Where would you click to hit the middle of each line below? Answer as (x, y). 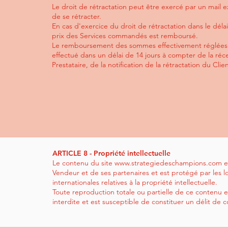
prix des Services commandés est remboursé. (125, 36)
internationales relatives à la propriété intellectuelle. (135, 182)
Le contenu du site (83, 163)
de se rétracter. (77, 16)
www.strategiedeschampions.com (168, 163)
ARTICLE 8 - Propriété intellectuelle (111, 153)
